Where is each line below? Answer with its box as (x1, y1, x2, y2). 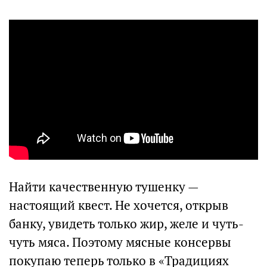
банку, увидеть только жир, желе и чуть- (9, 216, 244, 232)
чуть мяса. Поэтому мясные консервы (9, 234, 231, 251)
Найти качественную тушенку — (9, 179, 198, 195)
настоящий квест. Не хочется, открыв (9, 197, 228, 214)
